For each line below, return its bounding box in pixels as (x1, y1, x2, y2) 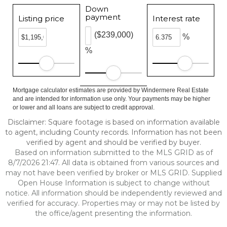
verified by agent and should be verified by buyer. (26, 138, 201, 147)
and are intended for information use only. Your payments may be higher (13, 95, 210, 102)
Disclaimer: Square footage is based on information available (7, 118, 220, 127)
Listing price (18, 14, 64, 23)
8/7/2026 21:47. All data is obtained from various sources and (8, 158, 219, 167)
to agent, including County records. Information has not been (5, 128, 222, 137)
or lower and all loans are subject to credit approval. (13, 104, 155, 111)
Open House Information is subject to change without (17, 178, 210, 187)
